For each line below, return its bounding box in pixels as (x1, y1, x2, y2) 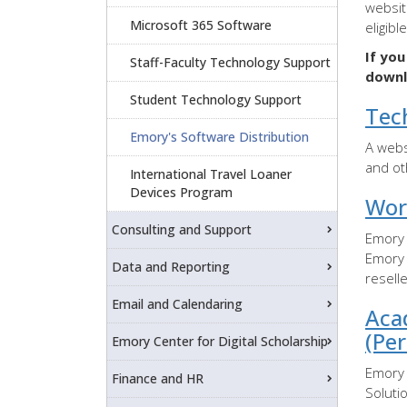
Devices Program (130, 183, 233, 201)
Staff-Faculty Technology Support (130, 53, 331, 71)
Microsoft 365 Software (130, 15, 272, 34)
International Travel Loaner (130, 164, 292, 183)
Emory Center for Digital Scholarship (112, 332, 328, 350)
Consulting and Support (112, 220, 252, 238)
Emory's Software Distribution (130, 127, 309, 145)
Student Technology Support (130, 90, 302, 108)
